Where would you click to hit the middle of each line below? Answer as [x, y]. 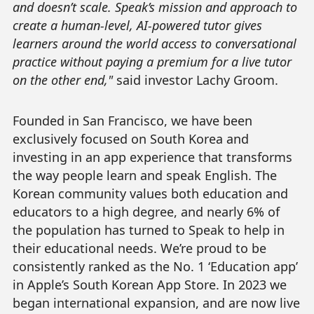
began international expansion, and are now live [156, 303]
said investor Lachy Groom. [199, 80]
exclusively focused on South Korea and [130, 139]
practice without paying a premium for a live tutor [152, 62]
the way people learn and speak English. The [144, 176]
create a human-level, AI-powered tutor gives [137, 26]
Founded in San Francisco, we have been [132, 121]
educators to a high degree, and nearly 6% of [146, 212]
